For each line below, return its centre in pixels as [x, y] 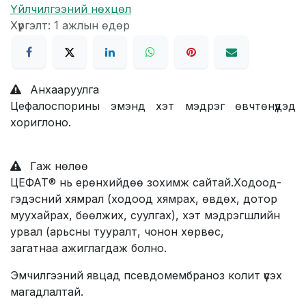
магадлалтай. [47, 292]
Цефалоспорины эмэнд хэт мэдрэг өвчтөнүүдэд [153, 106]
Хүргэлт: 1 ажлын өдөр [70, 25]
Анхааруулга [63, 90]
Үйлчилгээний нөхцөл [71, 9]
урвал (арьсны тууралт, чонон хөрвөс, [117, 232]
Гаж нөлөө [57, 166]
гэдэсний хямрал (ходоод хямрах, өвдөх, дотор [144, 199]
